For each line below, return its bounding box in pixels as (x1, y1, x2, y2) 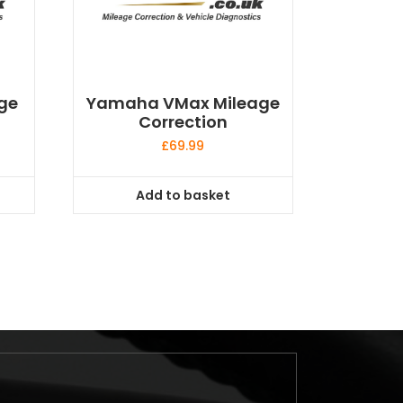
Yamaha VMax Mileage (85, 92, 280, 115)
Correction (138, 111, 228, 134)
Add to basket (135, 185, 230, 204)
